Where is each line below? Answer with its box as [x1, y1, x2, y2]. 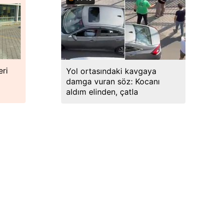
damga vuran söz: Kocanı [66, 76, 160, 86]
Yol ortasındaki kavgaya [66, 66, 156, 76]
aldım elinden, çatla [66, 87, 138, 97]
